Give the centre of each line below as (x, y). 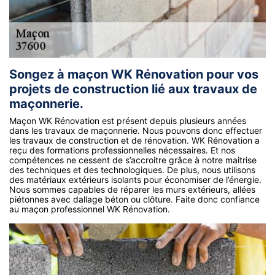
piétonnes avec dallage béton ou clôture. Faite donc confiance (134, 199)
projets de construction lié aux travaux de (133, 89)
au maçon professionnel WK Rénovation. (90, 209)
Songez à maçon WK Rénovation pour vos (134, 74)
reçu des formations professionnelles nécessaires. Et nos (122, 150)
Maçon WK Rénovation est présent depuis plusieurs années (128, 120)
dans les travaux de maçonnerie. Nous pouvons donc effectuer (136, 130)
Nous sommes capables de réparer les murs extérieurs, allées (132, 189)
